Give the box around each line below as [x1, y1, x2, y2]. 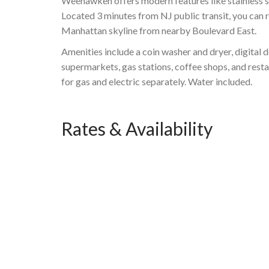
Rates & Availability [61, 117, 213, 139]
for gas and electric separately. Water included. [61, 75, 252, 87]
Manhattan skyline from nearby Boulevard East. [61, 24, 256, 36]
